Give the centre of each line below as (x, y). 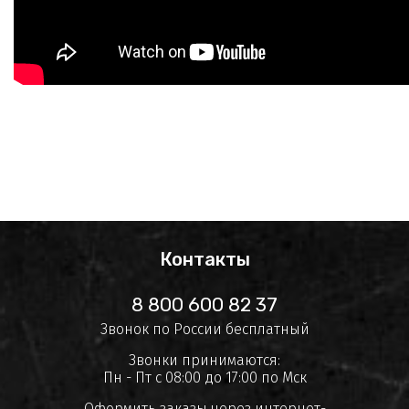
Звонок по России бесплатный (204, 330)
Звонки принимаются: (204, 361)
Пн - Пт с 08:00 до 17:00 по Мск (204, 378)
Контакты (204, 260)
